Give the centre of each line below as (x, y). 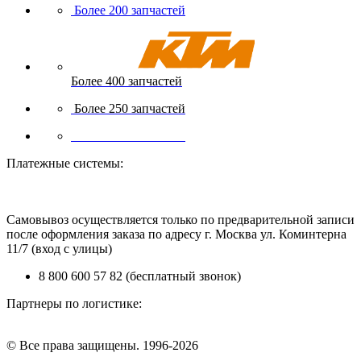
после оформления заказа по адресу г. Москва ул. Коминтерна (176, 234)
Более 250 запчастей (130, 109)
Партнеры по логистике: (74, 304)
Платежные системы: (65, 164)
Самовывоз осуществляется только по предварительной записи (180, 220)
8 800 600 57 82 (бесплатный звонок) (140, 276)
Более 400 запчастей (127, 81)
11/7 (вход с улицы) (59, 249)
